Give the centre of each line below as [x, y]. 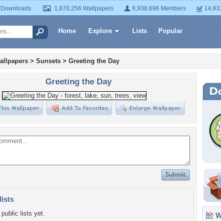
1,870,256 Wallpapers [84, 8]
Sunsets [48, 61]
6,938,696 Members [159, 8]
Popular [170, 31]
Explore [100, 31]
